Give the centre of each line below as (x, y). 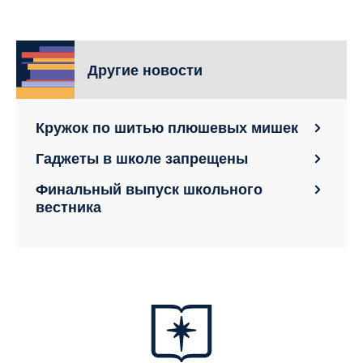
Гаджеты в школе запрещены (142, 158)
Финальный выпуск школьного (149, 188)
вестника (68, 206)
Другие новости (145, 69)
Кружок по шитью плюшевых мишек (167, 127)
